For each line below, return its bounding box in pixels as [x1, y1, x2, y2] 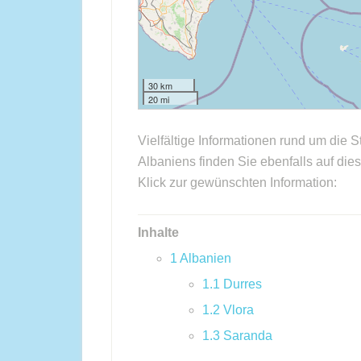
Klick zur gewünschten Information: [138, 176, 337, 189]
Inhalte [138, 226, 179, 239]
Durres [223, 277, 262, 291]
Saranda [223, 329, 272, 342]
